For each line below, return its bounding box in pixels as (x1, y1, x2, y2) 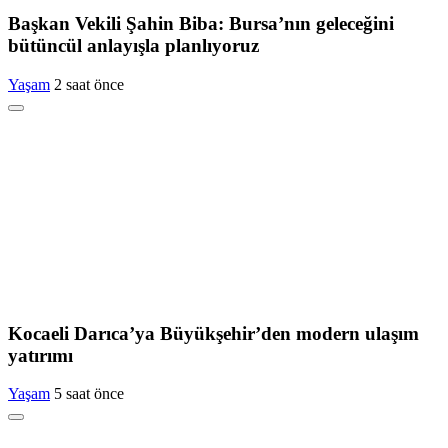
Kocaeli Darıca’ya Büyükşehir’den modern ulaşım (8, 322, 419, 344)
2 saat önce (54, 75, 124, 93)
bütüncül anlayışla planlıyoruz (8, 35, 259, 57)
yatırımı (8, 344, 73, 366)
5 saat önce (54, 385, 124, 403)
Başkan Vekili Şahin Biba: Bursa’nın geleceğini (8, 13, 394, 35)
